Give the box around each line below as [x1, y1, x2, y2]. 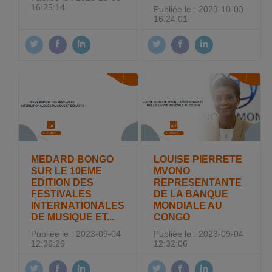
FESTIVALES [31, 188, 92, 199]
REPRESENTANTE [154, 176, 242, 188]
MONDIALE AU [154, 199, 223, 211]
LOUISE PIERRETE [154, 153, 243, 165]
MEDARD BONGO [31, 153, 114, 165]
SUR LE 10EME [31, 165, 103, 176]
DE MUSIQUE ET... [31, 211, 115, 222]
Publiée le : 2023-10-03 [154, 4, 244, 14]
